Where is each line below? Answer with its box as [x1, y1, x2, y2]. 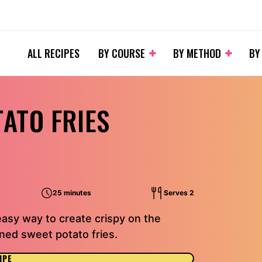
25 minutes [52, 188, 91, 197]
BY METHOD [173, 46, 221, 61]
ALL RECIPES [27, 46, 80, 61]
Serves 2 [163, 188, 194, 197]
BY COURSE [98, 46, 145, 61]
